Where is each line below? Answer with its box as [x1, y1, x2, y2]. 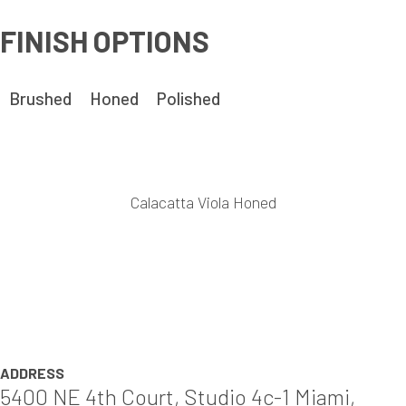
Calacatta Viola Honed [130, 192, 276, 213]
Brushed [9, 88, 72, 110]
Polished [157, 88, 220, 110]
